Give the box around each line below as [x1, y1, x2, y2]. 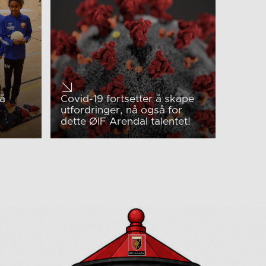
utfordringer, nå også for [61, 105, 183, 116]
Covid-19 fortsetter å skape [61, 94, 195, 105]
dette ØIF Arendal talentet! [61, 116, 191, 128]
